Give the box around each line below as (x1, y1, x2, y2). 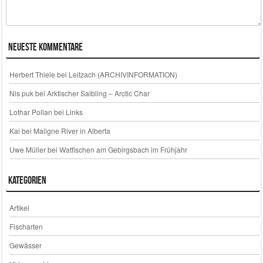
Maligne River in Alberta (33, 125, 110, 136)
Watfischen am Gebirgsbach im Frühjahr (59, 144, 187, 154)
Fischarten (9, 221, 43, 231)
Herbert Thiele (9, 69, 55, 79)
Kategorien (8, 174, 46, 186)
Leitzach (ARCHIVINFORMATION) (68, 69, 177, 79)
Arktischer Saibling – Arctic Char (46, 87, 150, 98)
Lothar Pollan (9, 106, 52, 117)
